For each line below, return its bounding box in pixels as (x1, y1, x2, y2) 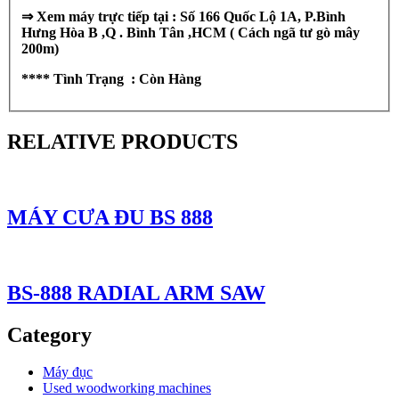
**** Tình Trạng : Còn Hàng (21, 71, 201, 87)
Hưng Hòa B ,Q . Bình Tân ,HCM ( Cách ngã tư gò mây (21, 25, 360, 41)
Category (7, 322, 92, 346)
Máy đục (43, 364, 93, 380)
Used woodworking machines (43, 380, 211, 396)
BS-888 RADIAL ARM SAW (7, 281, 265, 305)
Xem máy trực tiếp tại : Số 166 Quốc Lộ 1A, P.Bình (33, 9, 346, 25)
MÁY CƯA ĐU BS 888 (7, 205, 213, 229)
